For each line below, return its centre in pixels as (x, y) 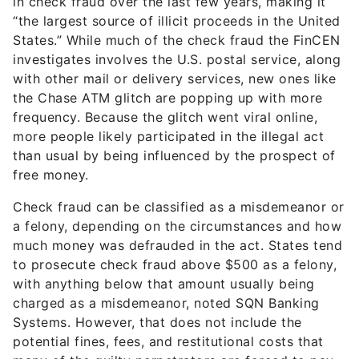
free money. (51, 175)
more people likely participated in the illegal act (168, 137)
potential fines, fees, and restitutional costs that (168, 342)
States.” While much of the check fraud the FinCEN (177, 40)
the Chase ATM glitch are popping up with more (168, 98)
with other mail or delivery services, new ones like (175, 79)
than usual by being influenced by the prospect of (174, 156)
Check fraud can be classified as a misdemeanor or (179, 207)
